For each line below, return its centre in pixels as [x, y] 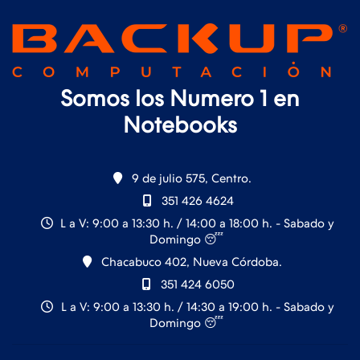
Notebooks [180, 125]
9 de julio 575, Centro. [190, 178]
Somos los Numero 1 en [180, 98]
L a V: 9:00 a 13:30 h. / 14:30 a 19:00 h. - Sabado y [196, 307]
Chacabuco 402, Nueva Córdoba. [190, 262]
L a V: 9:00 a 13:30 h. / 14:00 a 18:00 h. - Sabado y [196, 223]
